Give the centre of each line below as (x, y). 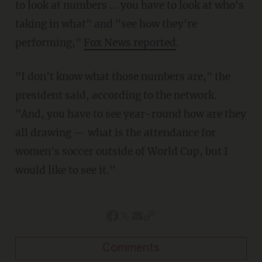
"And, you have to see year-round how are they (130, 114)
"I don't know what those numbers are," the (20, 77)
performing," (49, 43)
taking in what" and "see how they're (106, 24)
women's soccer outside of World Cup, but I (121, 152)
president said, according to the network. (116, 96)
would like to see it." (65, 170)
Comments (131, 249)
